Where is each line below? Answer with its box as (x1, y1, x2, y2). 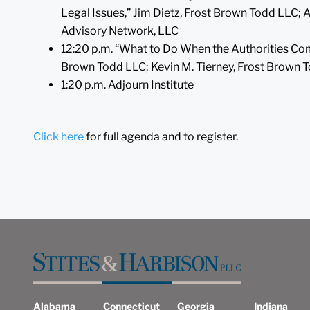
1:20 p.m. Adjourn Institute (61, 77, 194, 91)
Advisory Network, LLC (61, 24, 179, 37)
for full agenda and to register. (84, 129, 238, 143)
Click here (33, 129, 84, 143)
